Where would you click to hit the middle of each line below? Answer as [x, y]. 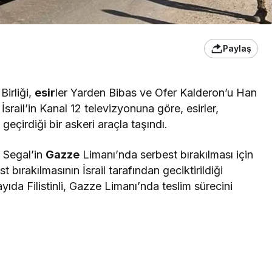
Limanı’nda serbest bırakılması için [167, 154]
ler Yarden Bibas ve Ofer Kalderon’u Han [156, 92]
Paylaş [237, 49]
